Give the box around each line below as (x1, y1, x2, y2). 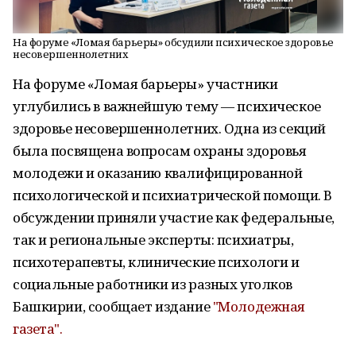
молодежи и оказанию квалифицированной (13, 164, 303, 182)
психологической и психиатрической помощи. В (13, 186, 332, 204)
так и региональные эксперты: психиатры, (13, 230, 294, 249)
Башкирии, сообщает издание (13, 297, 213, 315)
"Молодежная (212, 297, 306, 315)
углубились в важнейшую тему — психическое (13, 97, 321, 115)
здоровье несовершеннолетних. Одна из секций (13, 119, 326, 137)
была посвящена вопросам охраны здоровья (13, 141, 307, 160)
